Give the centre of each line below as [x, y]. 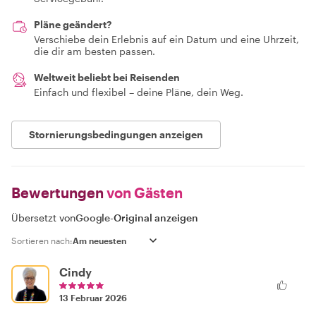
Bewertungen [57, 193]
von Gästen [143, 193]
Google [93, 218]
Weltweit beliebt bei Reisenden [107, 77]
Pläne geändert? [73, 24]
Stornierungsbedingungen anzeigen [116, 134]
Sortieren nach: [42, 241]
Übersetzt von [43, 218]
